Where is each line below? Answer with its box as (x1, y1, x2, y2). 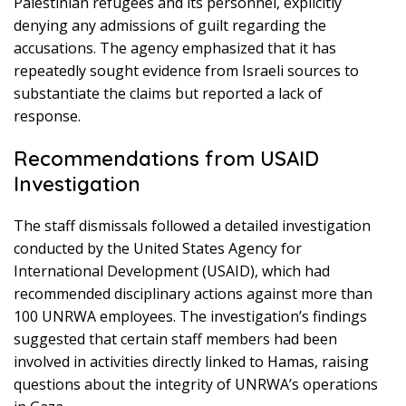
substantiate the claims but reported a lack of (14, 83, 323, 104)
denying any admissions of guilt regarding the (14, 15, 326, 36)
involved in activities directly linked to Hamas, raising (14, 352, 369, 372)
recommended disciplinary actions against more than (14, 284, 372, 304)
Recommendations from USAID (14, 146, 319, 172)
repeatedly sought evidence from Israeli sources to (14, 61, 359, 82)
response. (14, 106, 81, 127)
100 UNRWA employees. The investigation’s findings (14, 306, 367, 327)
